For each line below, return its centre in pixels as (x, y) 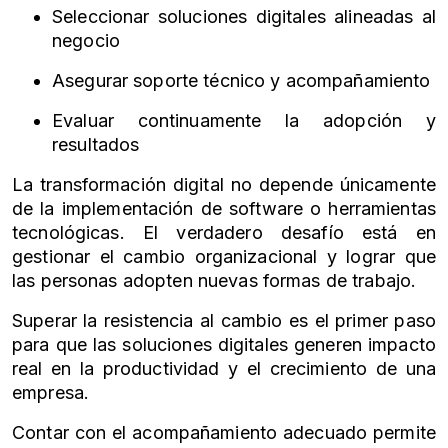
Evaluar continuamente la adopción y (244, 120)
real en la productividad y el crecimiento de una (224, 368)
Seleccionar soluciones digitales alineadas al (244, 16)
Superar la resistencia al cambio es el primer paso (224, 320)
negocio (86, 40)
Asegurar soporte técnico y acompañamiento (241, 80)
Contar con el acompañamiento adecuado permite (224, 432)
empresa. (51, 392)
